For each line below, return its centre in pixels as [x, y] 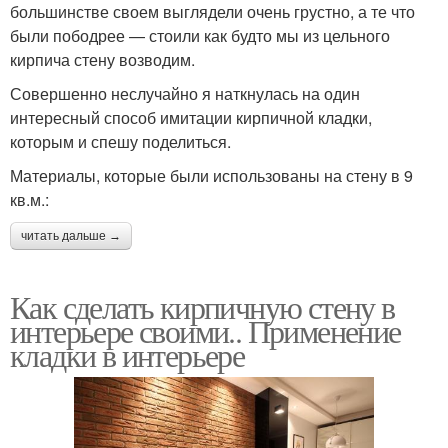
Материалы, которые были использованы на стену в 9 [211, 175]
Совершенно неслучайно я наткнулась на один [185, 93]
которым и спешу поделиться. [120, 141]
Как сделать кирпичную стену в [202, 306]
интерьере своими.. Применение [205, 330]
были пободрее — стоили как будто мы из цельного [200, 35]
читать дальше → [71, 235]
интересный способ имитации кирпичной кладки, [191, 117]
